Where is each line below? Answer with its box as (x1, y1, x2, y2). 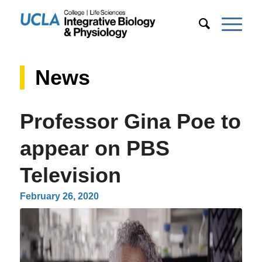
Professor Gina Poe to (19, 109, 241, 133)
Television (19, 163, 121, 187)
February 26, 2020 (19, 191, 99, 201)
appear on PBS (19, 136, 170, 160)
